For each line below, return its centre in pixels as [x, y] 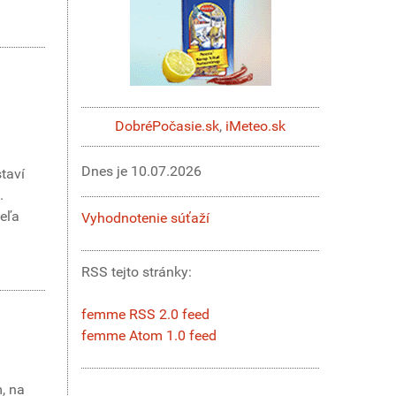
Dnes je [106, 171]
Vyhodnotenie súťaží [145, 217]
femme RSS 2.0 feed [145, 314]
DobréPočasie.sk [167, 126]
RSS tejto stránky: [138, 271]
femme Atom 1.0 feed [149, 335]
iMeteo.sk [255, 126]
